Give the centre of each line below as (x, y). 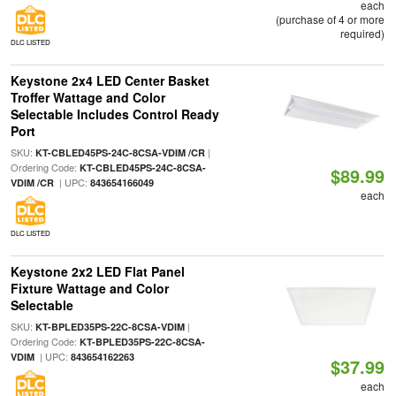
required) (363, 33)
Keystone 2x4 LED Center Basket (110, 81)
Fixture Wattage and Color (89, 289)
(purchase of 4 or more (331, 19)
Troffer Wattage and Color (88, 98)
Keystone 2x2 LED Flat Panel (97, 272)
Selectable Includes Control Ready (114, 114)
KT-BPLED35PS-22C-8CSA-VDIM (110, 327)
